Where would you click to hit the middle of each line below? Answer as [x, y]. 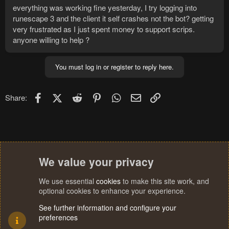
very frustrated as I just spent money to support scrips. [104, 29]
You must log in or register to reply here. [114, 67]
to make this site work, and [165, 181]
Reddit [94, 96]
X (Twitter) [79, 96]
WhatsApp [140, 96]
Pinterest [118, 96]
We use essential [67, 181]
